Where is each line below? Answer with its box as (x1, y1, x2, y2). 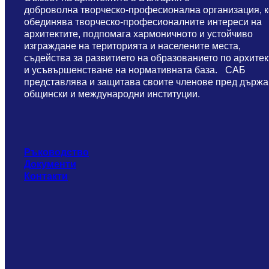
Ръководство (24, 147, 89, 158)
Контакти (24, 171, 68, 182)
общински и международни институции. (24, 88, 200, 99)
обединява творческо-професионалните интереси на (24, 16, 262, 27)
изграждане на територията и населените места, (24, 40, 241, 51)
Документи (24, 159, 76, 170)
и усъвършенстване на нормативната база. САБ (24, 64, 246, 75)
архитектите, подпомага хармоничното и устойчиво (24, 28, 253, 39)
